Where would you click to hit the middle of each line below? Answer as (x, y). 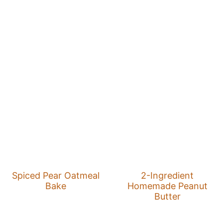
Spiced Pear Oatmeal (56, 176)
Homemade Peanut (167, 186)
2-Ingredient (167, 176)
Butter (167, 197)
